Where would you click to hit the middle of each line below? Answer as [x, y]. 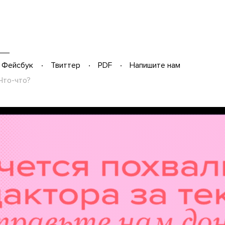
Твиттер [66, 66]
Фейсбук [17, 66]
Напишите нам [155, 66]
